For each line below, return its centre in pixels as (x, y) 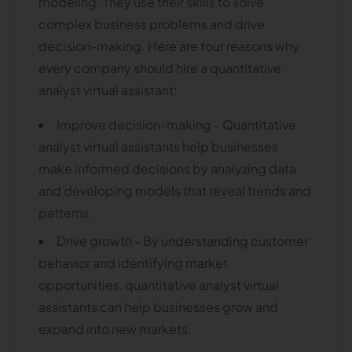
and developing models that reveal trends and (175, 191)
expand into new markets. (115, 329)
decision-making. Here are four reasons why (169, 46)
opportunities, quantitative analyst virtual (159, 285)
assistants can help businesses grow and (158, 307)
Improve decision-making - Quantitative (176, 125)
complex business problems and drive (152, 24)
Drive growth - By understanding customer (182, 241)
